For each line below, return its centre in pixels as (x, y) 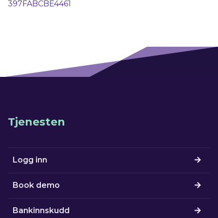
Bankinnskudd (41, 211)
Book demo (36, 185)
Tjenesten (37, 122)
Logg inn (30, 160)
